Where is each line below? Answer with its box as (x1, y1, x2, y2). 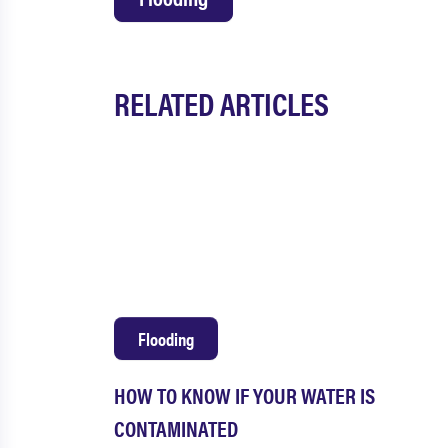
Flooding (138, 326, 194, 351)
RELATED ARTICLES (114, 80, 329, 125)
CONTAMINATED (114, 412, 238, 443)
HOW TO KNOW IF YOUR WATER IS (114, 379, 375, 410)
